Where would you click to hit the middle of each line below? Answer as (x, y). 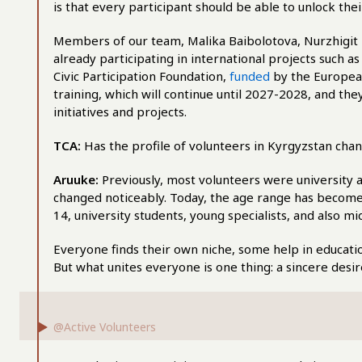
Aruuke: (78, 179)
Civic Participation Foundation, (141, 76)
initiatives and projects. (120, 112)
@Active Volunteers (105, 327)
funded (250, 76)
